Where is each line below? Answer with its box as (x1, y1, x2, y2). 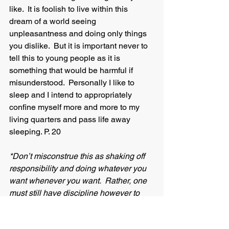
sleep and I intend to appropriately (9, 90, 134, 100)
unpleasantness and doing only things (9, 29, 149, 38)
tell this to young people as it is (9, 53, 122, 63)
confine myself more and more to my (9, 102, 142, 112)
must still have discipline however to (9, 188, 142, 198)
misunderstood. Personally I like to (9, 78, 136, 87)
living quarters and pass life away (9, 114, 132, 124)
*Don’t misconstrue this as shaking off (9, 151, 147, 161)
